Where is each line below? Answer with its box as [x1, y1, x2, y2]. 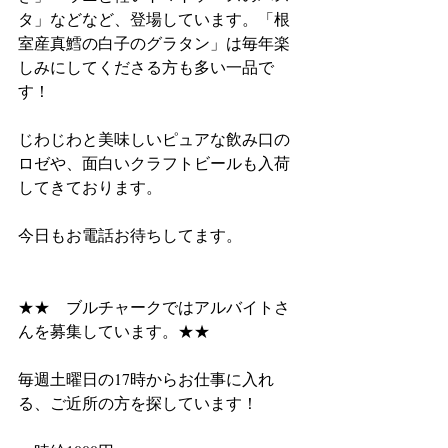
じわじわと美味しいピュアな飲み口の [18, 128, 290, 149]
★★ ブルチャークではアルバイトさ [18, 296, 290, 317]
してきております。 [18, 176, 162, 197]
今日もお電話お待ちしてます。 [18, 224, 242, 245]
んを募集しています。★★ [18, 320, 210, 341]
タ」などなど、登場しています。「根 [18, 8, 290, 29]
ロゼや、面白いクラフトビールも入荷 [18, 152, 290, 173]
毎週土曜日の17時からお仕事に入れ [18, 368, 274, 389]
